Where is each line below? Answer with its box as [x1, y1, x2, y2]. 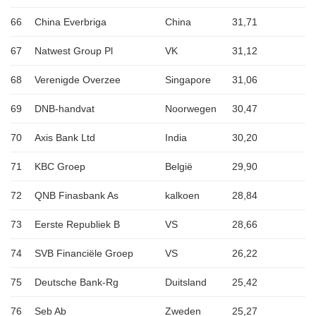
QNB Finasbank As [35, 190, 119, 202]
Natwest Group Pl [35, 45, 113, 57]
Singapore [165, 74, 211, 86]
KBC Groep [35, 161, 85, 173]
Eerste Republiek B [35, 219, 120, 231]
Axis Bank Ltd [35, 132, 95, 144]
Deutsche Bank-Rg [35, 276, 119, 288]
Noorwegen [165, 103, 217, 115]
